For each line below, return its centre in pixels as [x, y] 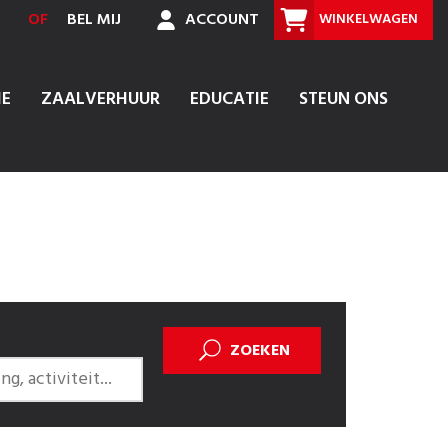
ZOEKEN [260, 350]
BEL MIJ [94, 20]
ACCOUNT [220, 20]
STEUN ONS [343, 99]
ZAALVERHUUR [100, 99]
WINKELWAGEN [368, 19]
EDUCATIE [229, 99]
